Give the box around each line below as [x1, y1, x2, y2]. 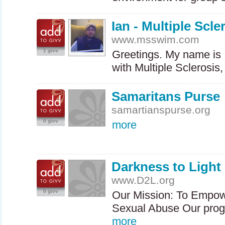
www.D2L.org [111, 174, 175, 186]
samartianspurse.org [111, 104, 211, 116]
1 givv [43, 48, 58, 53]
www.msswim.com [111, 34, 200, 45]
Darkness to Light [111, 160, 221, 174]
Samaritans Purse [111, 89, 220, 103]
